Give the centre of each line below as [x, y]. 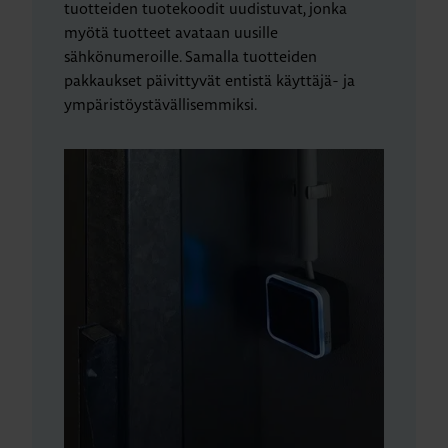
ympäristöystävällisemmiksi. [160, 104]
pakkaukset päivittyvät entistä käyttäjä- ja [209, 80]
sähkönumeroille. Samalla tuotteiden [190, 56]
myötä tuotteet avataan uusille [171, 32]
